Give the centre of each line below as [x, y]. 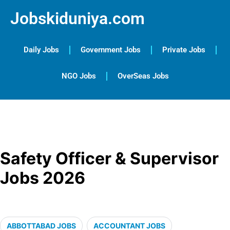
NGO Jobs [79, 76]
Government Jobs [111, 50]
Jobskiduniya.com [78, 18]
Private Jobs [184, 50]
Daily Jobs [41, 50]
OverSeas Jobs [143, 76]
